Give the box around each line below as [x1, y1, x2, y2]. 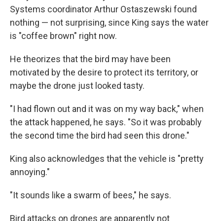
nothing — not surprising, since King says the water [10, 17, 209, 28]
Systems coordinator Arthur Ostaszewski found [10, 4, 197, 14]
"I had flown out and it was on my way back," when [10, 104, 204, 114]
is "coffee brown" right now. [10, 31, 117, 41]
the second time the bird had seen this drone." [10, 130, 189, 141]
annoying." [10, 167, 50, 177]
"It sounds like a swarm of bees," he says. [10, 190, 171, 200]
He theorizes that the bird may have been [10, 54, 171, 64]
